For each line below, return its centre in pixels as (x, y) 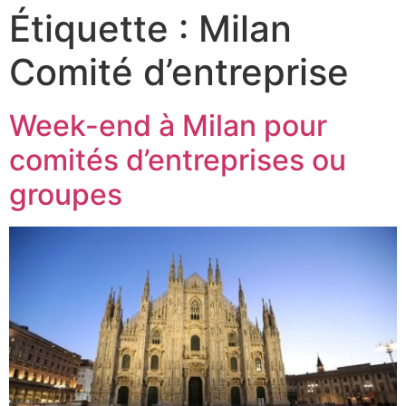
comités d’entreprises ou (178, 160)
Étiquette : (104, 29)
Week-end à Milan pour (168, 126)
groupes (66, 194)
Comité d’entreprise (179, 72)
